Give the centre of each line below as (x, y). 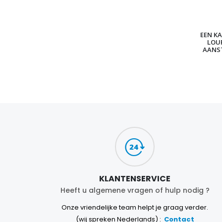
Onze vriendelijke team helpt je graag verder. (135, 208)
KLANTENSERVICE (135, 179)
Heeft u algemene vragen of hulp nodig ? (135, 191)
